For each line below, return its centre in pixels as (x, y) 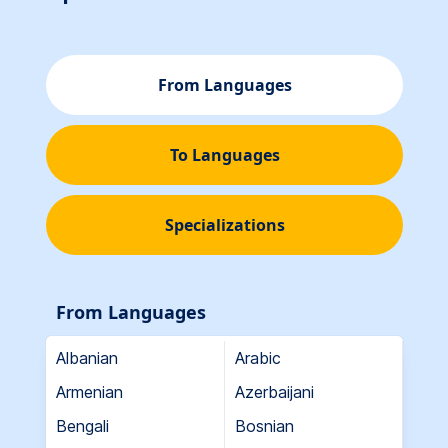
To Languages (224, 154)
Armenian (89, 391)
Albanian (87, 357)
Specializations (224, 224)
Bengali (82, 425)
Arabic (257, 357)
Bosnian (264, 425)
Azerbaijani (274, 391)
